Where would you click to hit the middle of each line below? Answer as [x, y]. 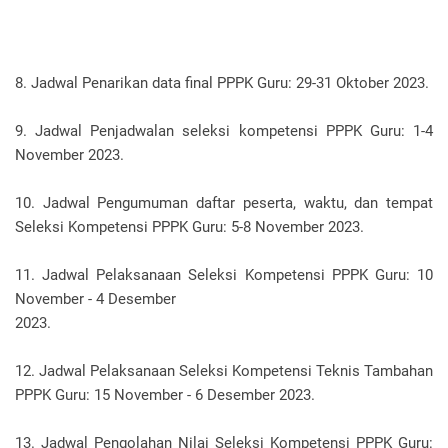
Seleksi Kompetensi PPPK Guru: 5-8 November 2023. [189, 227]
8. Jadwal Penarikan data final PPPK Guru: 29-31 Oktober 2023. [222, 83]
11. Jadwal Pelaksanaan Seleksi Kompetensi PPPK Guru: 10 [224, 275]
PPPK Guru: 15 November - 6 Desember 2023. [165, 395]
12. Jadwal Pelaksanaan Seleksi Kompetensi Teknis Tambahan [224, 371]
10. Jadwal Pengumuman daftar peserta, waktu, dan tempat [224, 203]
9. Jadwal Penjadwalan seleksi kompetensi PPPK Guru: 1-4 [224, 131]
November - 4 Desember [95, 299]
